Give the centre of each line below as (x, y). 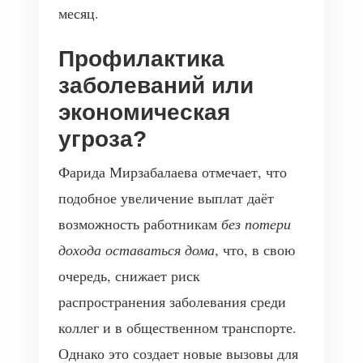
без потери (256, 224)
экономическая (144, 112)
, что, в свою (255, 250)
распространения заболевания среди (172, 301)
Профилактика (141, 59)
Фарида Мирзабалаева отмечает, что (173, 172)
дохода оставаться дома (137, 250)
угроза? (102, 139)
